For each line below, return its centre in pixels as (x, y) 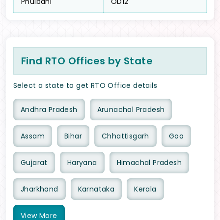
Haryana (82, 163)
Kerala (145, 189)
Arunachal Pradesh (131, 110)
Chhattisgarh (125, 136)
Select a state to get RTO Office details (85, 86)
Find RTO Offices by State (87, 61)
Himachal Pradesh (149, 163)
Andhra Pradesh (49, 110)
